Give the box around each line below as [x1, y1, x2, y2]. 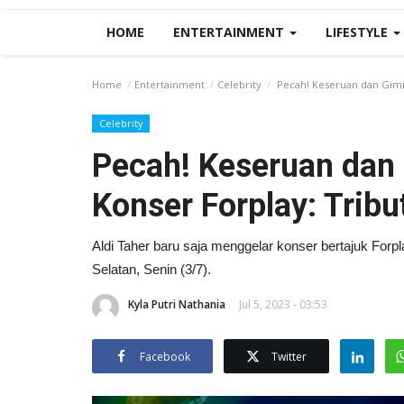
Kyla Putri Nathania [128, 296, 225, 312]
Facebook [140, 348, 190, 364]
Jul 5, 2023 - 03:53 [239, 296, 327, 312]
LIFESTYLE [326, 23, 391, 41]
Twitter [271, 348, 307, 364]
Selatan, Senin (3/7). [92, 261, 211, 277]
